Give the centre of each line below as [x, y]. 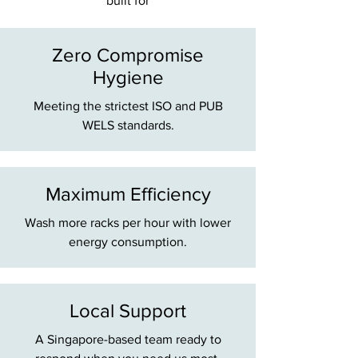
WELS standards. [128, 125]
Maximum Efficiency [128, 194]
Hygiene [128, 78]
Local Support [128, 311]
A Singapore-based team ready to [128, 340]
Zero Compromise [128, 55]
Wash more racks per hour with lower [128, 223]
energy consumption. [128, 242]
